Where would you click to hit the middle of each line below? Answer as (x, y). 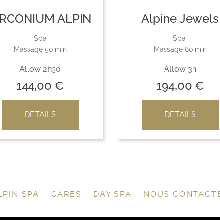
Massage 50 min (40, 49)
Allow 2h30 (40, 69)
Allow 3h (180, 69)
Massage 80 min (180, 49)
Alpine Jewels (180, 18)
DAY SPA (112, 194)
